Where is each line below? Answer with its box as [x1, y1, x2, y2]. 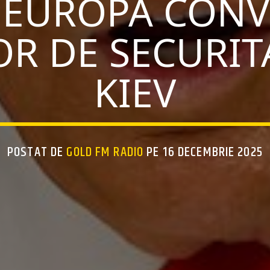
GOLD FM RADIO [66, 141, 144, 163]
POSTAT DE [7, 141, 67, 163]
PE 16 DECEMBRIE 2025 [143, 141, 263, 163]
